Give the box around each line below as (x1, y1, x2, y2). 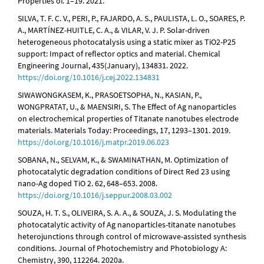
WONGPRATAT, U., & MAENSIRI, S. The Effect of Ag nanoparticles (18, 101, 236, 113)
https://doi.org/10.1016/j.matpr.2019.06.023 (18, 137, 169, 148)
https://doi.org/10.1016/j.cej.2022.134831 (18, 72, 160, 83)
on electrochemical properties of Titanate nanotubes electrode (18, 113, 239, 124)
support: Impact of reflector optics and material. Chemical (18, 48, 220, 60)
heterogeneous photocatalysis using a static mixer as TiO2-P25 (18, 37, 236, 48)
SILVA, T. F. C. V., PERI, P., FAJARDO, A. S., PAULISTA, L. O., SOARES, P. (18, 13, 245, 24)
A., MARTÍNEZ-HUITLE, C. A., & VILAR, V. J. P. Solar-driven (18, 25, 210, 36)
